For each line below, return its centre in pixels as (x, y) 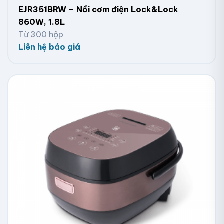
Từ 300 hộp (41, 35)
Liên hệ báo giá (49, 47)
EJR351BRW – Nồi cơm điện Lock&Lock (98, 10)
